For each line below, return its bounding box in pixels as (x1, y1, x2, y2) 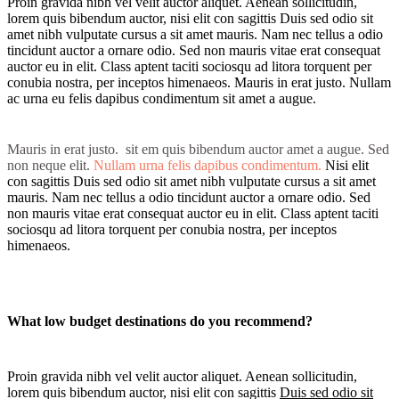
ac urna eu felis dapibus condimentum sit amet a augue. (7, 90, 316, 106)
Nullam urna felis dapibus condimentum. (90, 157, 322, 173)
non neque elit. (7, 157, 90, 173)
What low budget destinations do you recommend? (7, 313, 313, 329)
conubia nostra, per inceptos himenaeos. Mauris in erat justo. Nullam (7, 74, 391, 90)
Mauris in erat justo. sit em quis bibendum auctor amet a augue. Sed (7, 141, 389, 157)
